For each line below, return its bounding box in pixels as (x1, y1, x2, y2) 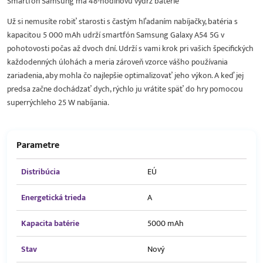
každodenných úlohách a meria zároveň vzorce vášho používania (7, 55, 228, 69)
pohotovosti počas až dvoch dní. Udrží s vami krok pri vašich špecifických (7, 41, 254, 55)
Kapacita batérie (21, 216, 79, 230)
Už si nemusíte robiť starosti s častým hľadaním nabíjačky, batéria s (7, 14, 238, 28)
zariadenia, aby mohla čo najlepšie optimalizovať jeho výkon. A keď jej (7, 68, 244, 82)
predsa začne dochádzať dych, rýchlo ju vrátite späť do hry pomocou (7, 82, 243, 96)
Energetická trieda (21, 190, 86, 204)
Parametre (16, 137, 59, 153)
